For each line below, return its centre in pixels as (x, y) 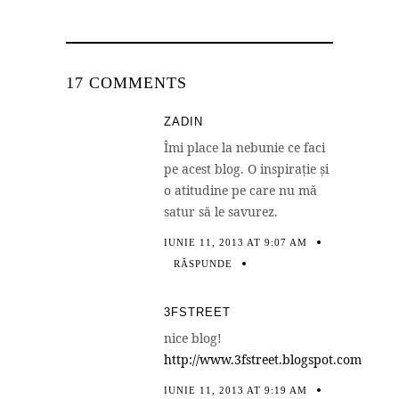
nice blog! (193, 338)
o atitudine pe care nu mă (240, 190)
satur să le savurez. (221, 211)
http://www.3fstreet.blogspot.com (263, 359)
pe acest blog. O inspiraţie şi (246, 168)
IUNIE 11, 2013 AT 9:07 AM (236, 242)
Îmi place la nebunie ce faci (244, 147)
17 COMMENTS (126, 82)
